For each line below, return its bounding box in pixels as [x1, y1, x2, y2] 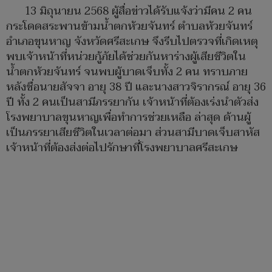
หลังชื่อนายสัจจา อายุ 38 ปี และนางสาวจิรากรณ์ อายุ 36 [6, 78, 266, 97]
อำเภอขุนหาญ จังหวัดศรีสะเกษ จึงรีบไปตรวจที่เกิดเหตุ [6, 32, 258, 52]
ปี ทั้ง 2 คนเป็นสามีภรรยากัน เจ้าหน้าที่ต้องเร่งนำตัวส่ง [6, 93, 259, 112]
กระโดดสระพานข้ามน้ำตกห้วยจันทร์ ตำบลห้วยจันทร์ [6, 17, 253, 36]
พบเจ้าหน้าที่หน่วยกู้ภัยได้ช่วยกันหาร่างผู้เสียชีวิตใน [6, 47, 246, 67]
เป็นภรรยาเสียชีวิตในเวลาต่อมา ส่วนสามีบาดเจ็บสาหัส [6, 123, 260, 143]
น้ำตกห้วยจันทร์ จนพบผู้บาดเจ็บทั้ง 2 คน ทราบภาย [6, 63, 248, 82]
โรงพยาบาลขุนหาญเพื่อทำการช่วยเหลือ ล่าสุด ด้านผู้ [6, 108, 251, 127]
